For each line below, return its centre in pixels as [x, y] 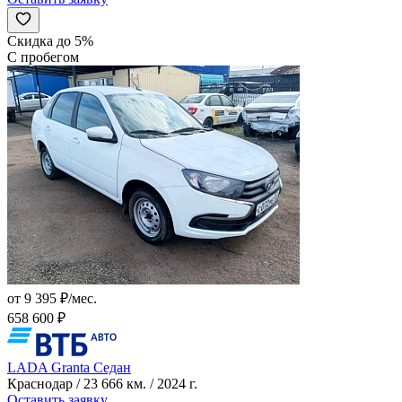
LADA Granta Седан [69, 368]
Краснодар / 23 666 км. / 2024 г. [102, 384]
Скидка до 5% [50, 41]
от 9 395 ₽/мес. [52, 299]
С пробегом [43, 57]
